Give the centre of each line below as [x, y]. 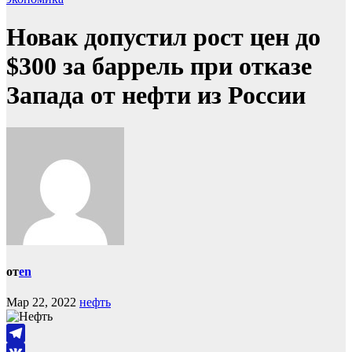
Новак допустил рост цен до [163, 37]
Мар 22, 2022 [41, 302]
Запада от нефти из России [156, 95]
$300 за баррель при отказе [159, 66]
